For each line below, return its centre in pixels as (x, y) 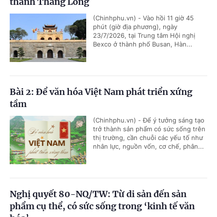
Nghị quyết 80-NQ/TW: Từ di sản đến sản (98, 194)
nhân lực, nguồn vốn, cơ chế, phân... (148, 146)
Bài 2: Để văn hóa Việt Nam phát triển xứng (101, 92)
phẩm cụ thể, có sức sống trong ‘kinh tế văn (102, 206)
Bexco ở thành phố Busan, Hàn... (143, 44)
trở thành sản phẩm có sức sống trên (149, 129)
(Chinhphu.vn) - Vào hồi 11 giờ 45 (143, 18)
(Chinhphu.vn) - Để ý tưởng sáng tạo (149, 120)
